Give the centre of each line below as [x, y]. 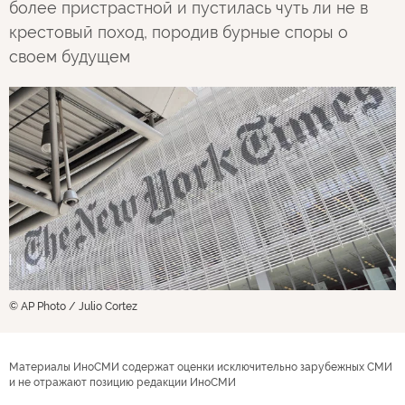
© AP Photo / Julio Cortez [73, 306]
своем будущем [70, 57]
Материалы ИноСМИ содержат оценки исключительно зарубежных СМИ [201, 367]
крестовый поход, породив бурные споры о [179, 32]
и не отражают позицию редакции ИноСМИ [122, 382]
